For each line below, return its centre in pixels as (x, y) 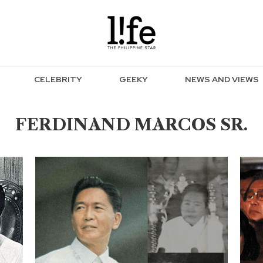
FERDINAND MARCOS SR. (131, 124)
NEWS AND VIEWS (222, 80)
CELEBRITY (58, 80)
